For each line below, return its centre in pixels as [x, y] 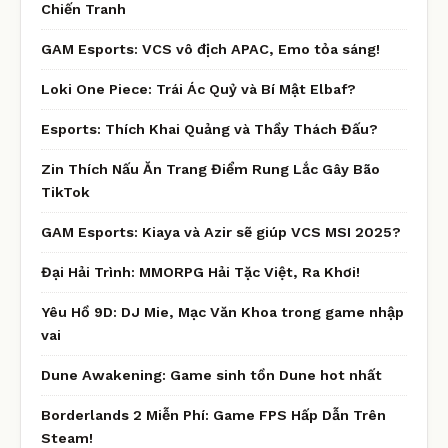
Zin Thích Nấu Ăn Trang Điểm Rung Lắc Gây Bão [210, 168]
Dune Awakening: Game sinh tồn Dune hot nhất [211, 374]
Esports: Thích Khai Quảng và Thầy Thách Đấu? [209, 128]
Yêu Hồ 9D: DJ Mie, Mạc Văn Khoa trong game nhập [222, 311]
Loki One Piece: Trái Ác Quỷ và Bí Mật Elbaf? [198, 88]
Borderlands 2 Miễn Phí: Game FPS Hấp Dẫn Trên [213, 414]
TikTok [65, 191]
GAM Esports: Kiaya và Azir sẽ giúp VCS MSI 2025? [221, 231]
